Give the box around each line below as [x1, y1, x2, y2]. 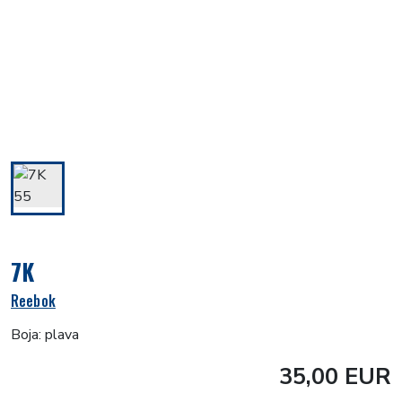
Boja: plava [11, 324, 79, 345]
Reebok [11, 289, 56, 311]
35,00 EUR [279, 360, 391, 392]
